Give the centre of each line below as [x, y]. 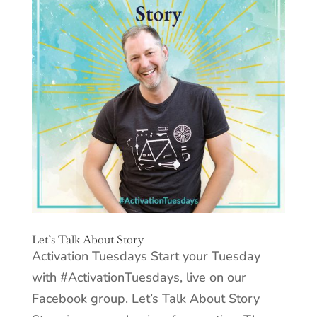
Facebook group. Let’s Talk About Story [145, 298]
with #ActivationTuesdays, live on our [139, 277]
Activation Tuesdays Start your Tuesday [146, 256]
